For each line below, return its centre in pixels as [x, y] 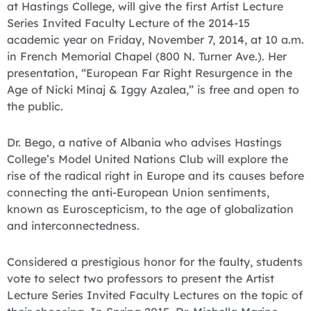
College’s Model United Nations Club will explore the [148, 159]
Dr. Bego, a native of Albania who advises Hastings [144, 142]
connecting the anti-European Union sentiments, [138, 192]
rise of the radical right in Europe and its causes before [155, 175]
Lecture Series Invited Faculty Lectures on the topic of [155, 295]
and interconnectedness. [73, 225]
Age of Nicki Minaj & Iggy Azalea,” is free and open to [153, 89]
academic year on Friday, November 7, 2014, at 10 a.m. [155, 39]
